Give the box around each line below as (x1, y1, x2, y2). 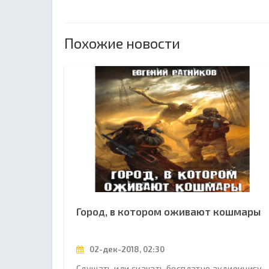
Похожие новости (64, 34, 180, 52)
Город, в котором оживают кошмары (76, 205, 261, 217)
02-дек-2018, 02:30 (88, 244, 165, 254)
